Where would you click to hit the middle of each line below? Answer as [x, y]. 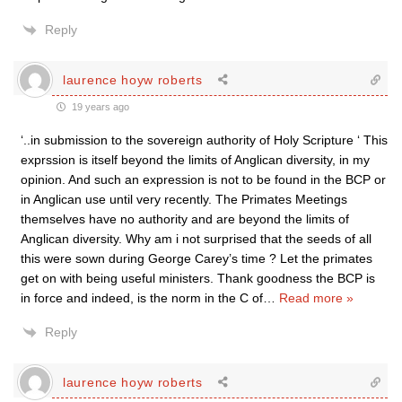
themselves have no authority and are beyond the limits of [185, 219]
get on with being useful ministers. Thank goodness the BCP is [198, 278]
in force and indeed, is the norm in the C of [142, 298]
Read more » [316, 298]
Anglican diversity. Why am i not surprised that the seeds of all [196, 239]
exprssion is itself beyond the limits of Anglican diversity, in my [195, 160]
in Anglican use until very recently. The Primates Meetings [184, 199]
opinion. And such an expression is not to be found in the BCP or [203, 179]
